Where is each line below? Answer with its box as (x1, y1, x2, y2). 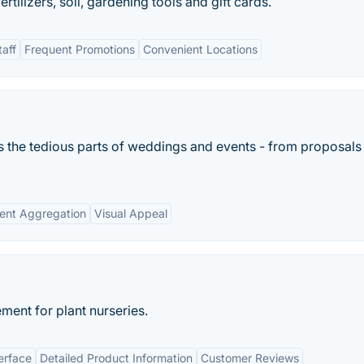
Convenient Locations (143, 42, 258, 56)
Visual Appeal (94, 206, 167, 220)
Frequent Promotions (24, 42, 135, 56)
